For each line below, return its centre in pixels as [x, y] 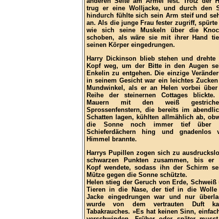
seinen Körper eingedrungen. [131, 45]
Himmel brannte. [112, 139]
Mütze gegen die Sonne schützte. [137, 175]
